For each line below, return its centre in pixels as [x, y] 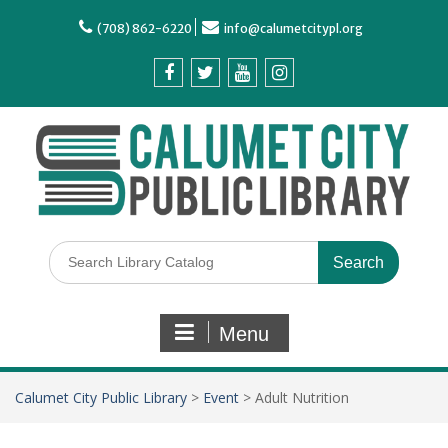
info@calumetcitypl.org [293, 28]
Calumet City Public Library [101, 398]
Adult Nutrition [302, 398]
